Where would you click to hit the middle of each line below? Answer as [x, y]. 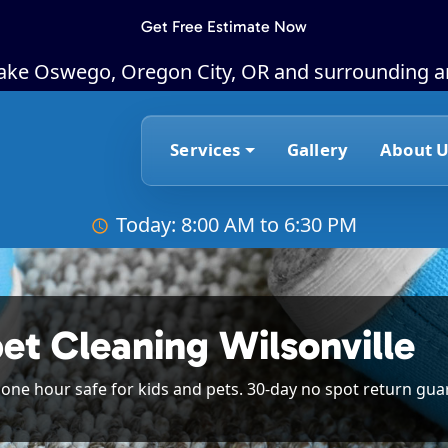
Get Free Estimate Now [224, 26]
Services [205, 150]
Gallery [317, 150]
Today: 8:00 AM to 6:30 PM [236, 224]
